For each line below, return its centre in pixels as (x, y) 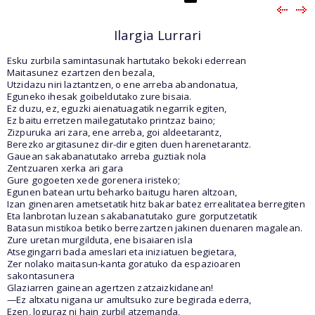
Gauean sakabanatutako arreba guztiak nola (107, 156)
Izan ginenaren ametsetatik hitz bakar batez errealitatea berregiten (156, 204)
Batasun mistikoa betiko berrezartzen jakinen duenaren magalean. (155, 227)
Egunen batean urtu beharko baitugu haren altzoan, (122, 192)
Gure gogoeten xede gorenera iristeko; (94, 180)
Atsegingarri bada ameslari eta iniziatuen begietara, (122, 251)
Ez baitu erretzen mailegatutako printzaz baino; (111, 120)
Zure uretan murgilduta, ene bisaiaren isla (100, 239)
